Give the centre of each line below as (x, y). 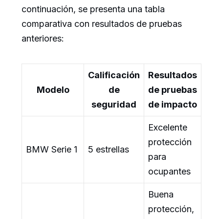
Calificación (114, 75)
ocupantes (169, 172)
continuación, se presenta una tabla (93, 9)
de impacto (173, 105)
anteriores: (43, 39)
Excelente (168, 128)
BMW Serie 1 (52, 150)
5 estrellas (109, 150)
